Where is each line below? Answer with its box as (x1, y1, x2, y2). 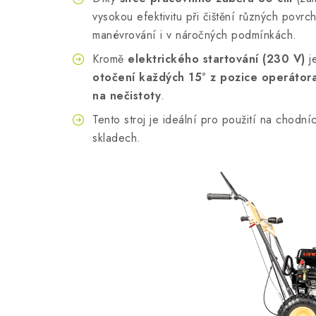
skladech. (92, 130, 141, 146)
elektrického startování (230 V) (128, 51, 305, 67)
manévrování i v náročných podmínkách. (92, 27, 297, 43)
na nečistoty (92, 87, 161, 104)
